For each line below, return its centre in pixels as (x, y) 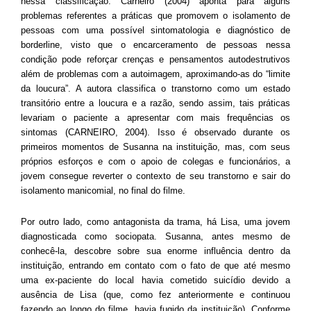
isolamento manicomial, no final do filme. (103, 190)
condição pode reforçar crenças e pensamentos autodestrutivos (155, 59)
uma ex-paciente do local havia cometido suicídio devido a (155, 280)
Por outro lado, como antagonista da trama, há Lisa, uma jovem (155, 221)
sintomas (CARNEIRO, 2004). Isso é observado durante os (155, 132)
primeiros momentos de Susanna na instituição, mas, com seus (155, 146)
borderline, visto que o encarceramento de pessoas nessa (155, 44)
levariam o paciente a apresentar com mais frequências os (155, 117)
